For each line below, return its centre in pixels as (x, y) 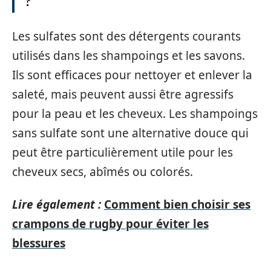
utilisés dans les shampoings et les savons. (129, 55)
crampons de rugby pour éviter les (110, 224)
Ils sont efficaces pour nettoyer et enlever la (132, 75)
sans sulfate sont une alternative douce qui (130, 133)
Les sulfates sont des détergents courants (126, 36)
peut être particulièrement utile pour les (122, 152)
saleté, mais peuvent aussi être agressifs (123, 94)
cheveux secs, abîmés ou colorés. (103, 171)
